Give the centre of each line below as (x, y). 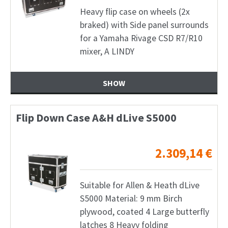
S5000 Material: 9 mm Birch (131, 199)
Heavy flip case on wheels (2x (135, 11)
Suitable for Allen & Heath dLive (139, 186)
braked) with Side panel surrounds (144, 25)
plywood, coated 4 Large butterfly (144, 212)
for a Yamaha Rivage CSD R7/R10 (141, 38)
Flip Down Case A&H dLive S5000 (96, 118)
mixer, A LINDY (107, 51)
